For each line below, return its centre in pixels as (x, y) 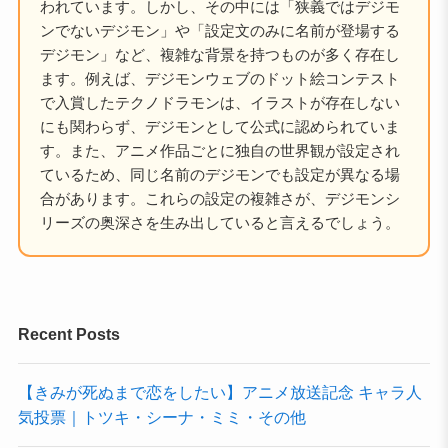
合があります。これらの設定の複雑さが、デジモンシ (219, 199)
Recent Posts (68, 333)
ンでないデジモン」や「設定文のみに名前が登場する (219, 31)
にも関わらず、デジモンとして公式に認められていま (219, 127)
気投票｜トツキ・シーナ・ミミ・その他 (161, 417)
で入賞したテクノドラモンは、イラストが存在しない (219, 103)
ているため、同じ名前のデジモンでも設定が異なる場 (219, 175)
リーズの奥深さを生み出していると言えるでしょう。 (219, 223)
